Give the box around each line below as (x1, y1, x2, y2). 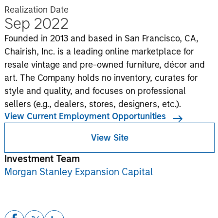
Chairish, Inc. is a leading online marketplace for (4, 46, 194, 57)
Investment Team (4, 153, 80, 164)
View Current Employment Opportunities (4, 111, 166, 122)
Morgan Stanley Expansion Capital (4, 166, 153, 178)
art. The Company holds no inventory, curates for (4, 73, 198, 83)
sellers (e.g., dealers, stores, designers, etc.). (4, 99, 181, 109)
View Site (91, 132, 128, 143)
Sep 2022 (4, 14, 68, 33)
